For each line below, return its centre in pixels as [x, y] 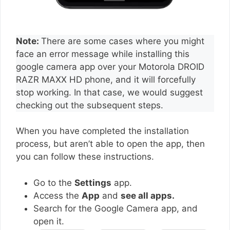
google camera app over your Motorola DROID [110, 66]
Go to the [54, 183]
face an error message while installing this [103, 54]
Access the [57, 195]
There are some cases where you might [123, 41]
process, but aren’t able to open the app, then [110, 144]
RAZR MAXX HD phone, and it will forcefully [106, 79]
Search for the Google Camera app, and [116, 208]
